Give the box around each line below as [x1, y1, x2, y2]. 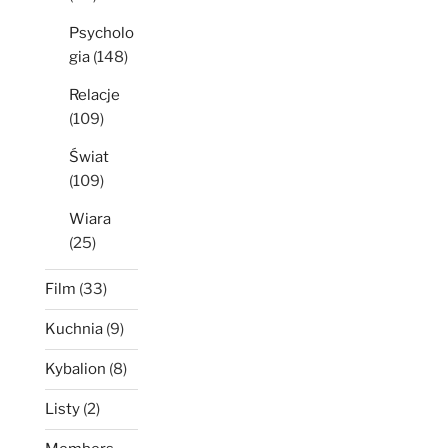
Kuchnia [45, 320, 103, 339]
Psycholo [69, 23, 134, 42]
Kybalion [45, 360, 106, 379]
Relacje [69, 85, 120, 104]
